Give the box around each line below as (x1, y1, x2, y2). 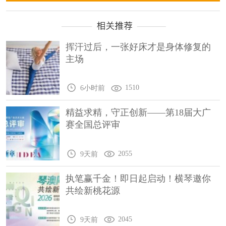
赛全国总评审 (66, 120, 121, 130)
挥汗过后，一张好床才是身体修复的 (66, 42, 211, 52)
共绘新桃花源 (66, 185, 121, 196)
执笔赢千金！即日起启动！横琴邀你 (66, 173, 211, 184)
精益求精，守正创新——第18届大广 (66, 107, 211, 118)
